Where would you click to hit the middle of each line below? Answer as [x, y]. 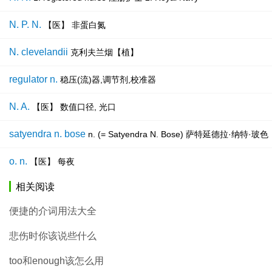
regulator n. [33, 80]
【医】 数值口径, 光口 [74, 107]
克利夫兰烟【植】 [104, 53]
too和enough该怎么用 [56, 261]
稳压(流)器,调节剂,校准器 [108, 80]
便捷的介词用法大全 [53, 211]
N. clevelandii [39, 52]
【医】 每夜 [52, 162]
